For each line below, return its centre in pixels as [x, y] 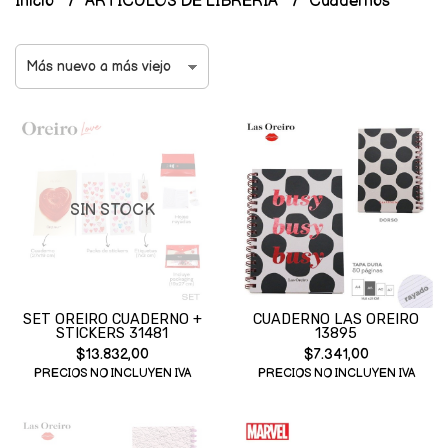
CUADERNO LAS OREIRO [336, 319]
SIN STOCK [112, 210]
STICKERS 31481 [112, 333]
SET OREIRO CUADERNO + [112, 319]
